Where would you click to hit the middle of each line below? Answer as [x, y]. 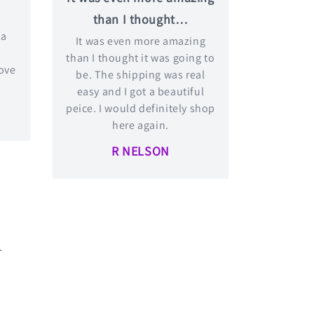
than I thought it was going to [141, 58]
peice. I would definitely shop [140, 108]
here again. [141, 125]
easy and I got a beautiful [141, 91]
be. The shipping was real [141, 75]
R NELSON [141, 151]
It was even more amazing [141, 41]
